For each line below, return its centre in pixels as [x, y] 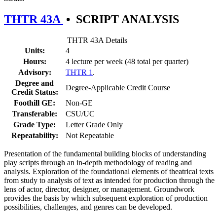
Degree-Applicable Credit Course [118, 87]
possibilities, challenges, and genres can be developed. [88, 207]
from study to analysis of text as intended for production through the [109, 180]
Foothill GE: [35, 103]
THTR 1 [79, 72]
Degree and [35, 83]
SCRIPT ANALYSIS [128, 19]
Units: [35, 50]
